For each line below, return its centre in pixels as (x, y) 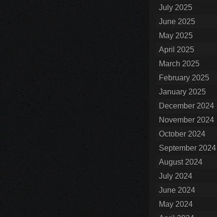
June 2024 (177, 190)
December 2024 (186, 106)
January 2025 (182, 92)
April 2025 (177, 50)
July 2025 (176, 8)
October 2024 (182, 134)
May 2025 (176, 36)
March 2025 (179, 64)
